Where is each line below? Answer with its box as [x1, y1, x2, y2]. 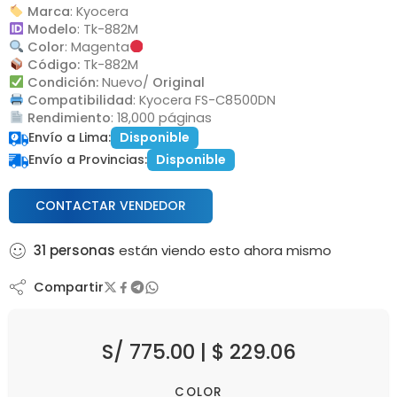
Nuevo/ [101, 74, 152, 91]
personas [50, 241, 115, 260]
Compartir [27, 278, 104, 296]
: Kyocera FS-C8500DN [132, 91, 276, 109]
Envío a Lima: [28, 128, 111, 146]
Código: [27, 56, 80, 74]
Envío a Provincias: [28, 151, 147, 168]
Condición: [23, 74, 102, 91]
